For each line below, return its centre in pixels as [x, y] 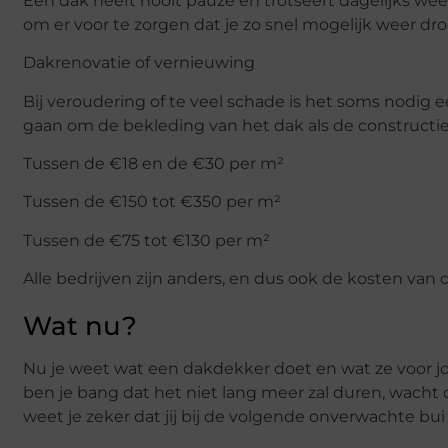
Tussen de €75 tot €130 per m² [148, 240]
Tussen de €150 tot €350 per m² [152, 202]
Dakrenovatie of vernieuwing [139, 63]
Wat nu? [80, 326]
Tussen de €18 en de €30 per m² [155, 164]
